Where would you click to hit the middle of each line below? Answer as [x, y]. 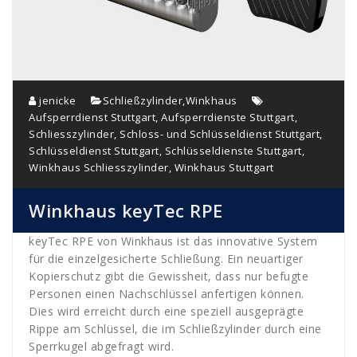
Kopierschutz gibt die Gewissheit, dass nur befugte [169, 276]
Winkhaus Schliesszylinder [99, 167]
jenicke [56, 100]
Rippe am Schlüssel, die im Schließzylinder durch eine [175, 328]
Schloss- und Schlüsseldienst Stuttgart [220, 133]
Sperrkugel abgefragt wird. [101, 346]
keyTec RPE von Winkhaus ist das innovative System [173, 241]
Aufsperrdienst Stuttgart [92, 117]
